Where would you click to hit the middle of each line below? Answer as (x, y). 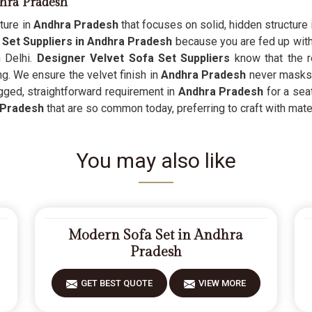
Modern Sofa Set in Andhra (156, 235)
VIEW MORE (222, 283)
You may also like (156, 161)
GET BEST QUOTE (116, 283)
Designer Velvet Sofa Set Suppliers (133, 58)
